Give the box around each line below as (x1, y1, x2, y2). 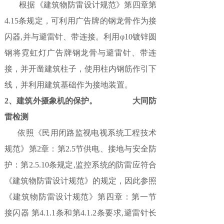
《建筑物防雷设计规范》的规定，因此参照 (4, 176, 156, 185)
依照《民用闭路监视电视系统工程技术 (4, 128, 156, 137)
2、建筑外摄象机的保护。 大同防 (4, 96, 156, 105)
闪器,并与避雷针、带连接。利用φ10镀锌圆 (4, 32, 156, 41)
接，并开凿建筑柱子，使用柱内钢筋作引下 (4, 64, 156, 73)
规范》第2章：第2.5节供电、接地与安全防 (4, 144, 156, 153)
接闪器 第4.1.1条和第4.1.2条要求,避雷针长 (4, 208, 156, 217)
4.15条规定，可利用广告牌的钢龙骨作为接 (4, 16, 156, 25)
